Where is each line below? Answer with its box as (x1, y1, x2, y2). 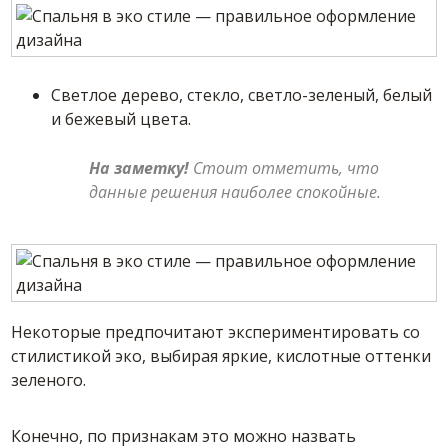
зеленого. (11, 369, 87, 392)
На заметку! (89, 157, 190, 180)
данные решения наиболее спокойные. (89, 181, 382, 204)
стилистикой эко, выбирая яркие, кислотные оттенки (11, 345, 432, 368)
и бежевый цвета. (51, 108, 192, 131)
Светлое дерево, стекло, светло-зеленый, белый (51, 84, 433, 107)
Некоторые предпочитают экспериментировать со (11, 321, 421, 344)
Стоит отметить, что (189, 157, 380, 180)
